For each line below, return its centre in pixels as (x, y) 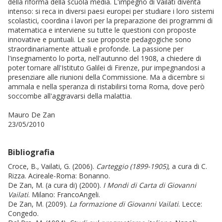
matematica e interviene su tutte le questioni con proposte (102, 30)
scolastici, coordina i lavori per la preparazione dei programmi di (110, 21)
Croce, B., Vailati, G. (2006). (52, 166)
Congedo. (23, 214)
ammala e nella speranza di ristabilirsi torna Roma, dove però (106, 87)
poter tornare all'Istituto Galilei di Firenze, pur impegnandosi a (107, 68)
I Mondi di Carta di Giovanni (150, 185)
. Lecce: (190, 204)
